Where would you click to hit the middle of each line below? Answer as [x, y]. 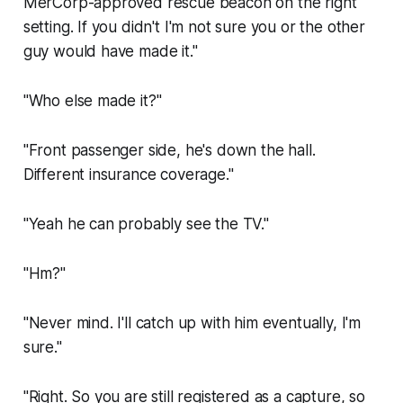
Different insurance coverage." [128, 174]
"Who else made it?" [92, 100]
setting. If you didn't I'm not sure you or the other [194, 27]
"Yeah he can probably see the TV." [146, 224]
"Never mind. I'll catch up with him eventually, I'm [192, 322]
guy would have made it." [110, 51]
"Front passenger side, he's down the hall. [169, 150]
